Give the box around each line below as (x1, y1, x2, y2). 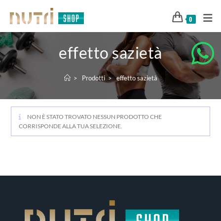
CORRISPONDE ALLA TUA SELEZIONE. (19, 122, 123, 130)
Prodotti (81, 74, 105, 82)
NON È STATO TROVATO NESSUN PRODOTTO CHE (26, 113, 162, 120)
